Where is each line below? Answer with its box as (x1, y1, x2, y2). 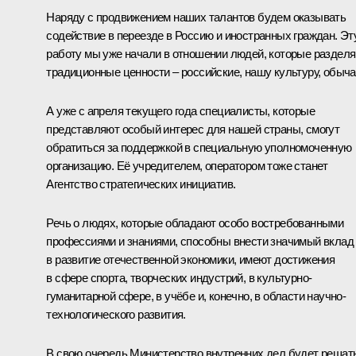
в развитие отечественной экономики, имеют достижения (46, 252, 335, 266)
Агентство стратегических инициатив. (46, 176, 236, 191)
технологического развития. (46, 307, 186, 321)
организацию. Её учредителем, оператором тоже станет (46, 158, 328, 172)
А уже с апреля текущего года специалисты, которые (46, 103, 315, 118)
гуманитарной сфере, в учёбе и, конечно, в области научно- (46, 288, 346, 303)
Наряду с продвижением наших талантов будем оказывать (46, 10, 346, 24)
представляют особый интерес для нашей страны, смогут (46, 122, 340, 136)
